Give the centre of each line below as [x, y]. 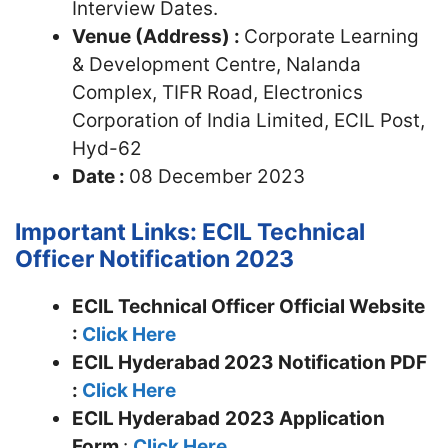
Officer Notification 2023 [154, 259]
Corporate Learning [331, 36]
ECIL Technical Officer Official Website [248, 306]
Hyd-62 [107, 148]
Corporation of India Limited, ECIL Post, [248, 120]
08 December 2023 [217, 176]
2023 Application [305, 418]
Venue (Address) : [158, 36]
